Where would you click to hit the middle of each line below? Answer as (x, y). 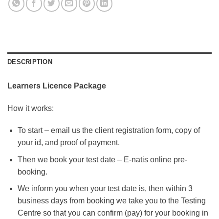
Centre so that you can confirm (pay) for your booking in (113, 213)
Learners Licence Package (58, 86)
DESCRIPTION (30, 62)
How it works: (31, 108)
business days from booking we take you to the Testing (111, 201)
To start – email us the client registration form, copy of (109, 131)
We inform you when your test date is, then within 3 (105, 189)
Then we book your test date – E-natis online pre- (102, 159)
